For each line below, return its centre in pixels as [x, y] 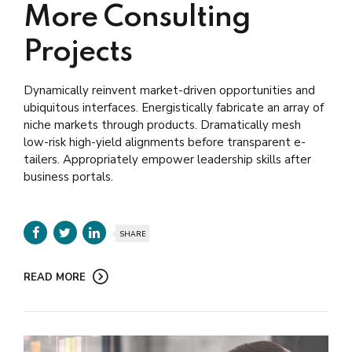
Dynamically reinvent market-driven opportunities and [169, 90]
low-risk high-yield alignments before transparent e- [165, 142]
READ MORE [55, 277]
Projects [78, 52]
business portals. [68, 176]
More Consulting [137, 18]
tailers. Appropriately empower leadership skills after [167, 159]
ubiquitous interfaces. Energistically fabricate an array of [174, 107]
